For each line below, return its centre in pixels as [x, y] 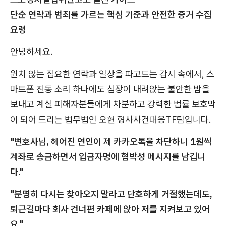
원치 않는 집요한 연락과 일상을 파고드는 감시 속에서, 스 [112, 74]
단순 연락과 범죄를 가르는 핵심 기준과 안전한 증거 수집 [111, 14]
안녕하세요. [32, 52]
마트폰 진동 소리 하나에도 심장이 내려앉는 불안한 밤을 [110, 89]
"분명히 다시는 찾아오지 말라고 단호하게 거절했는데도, [111, 194]
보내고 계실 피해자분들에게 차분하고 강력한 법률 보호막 [113, 104]
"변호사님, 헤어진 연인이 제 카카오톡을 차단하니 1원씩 [111, 142]
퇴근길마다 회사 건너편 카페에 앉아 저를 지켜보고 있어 [110, 209]
